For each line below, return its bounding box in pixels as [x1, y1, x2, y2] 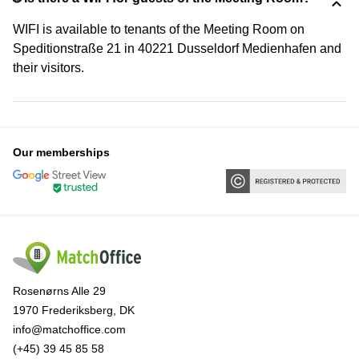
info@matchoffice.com [13, 323, 126, 337]
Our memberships [13, 145, 110, 159]
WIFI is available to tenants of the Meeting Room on [13, 22, 305, 36]
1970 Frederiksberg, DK [13, 304, 135, 317]
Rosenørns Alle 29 [13, 284, 106, 298]
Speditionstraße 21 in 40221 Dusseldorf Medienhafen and [13, 41, 341, 55]
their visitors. [13, 60, 84, 75]
